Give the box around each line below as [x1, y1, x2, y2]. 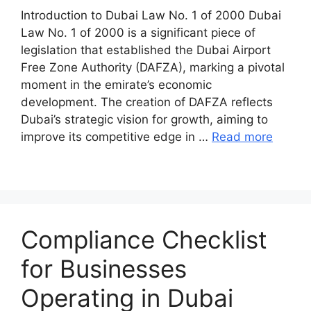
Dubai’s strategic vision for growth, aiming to [21, 112, 268, 127]
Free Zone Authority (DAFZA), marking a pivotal [21, 60, 285, 75]
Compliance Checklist [21, 225, 267, 255]
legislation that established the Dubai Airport [21, 43, 271, 58]
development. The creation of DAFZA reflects [21, 95, 273, 110]
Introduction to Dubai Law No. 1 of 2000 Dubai [21, 8, 281, 23]
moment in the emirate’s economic [21, 78, 212, 92]
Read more [212, 130, 273, 144]
